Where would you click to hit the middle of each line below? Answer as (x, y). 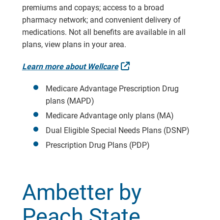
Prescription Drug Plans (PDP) (97, 145)
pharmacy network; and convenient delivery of (101, 20)
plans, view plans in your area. (76, 44)
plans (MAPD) (70, 101)
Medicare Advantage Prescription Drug (112, 88)
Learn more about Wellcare (70, 66)
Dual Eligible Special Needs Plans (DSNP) (117, 130)
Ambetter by (82, 192)
